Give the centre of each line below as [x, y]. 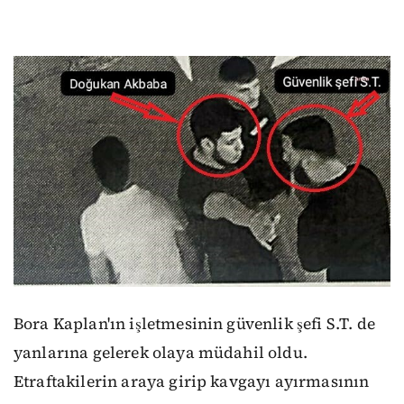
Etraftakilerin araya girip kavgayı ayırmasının [192, 382]
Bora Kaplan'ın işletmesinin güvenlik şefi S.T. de [194, 324]
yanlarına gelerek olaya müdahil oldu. [161, 353]
